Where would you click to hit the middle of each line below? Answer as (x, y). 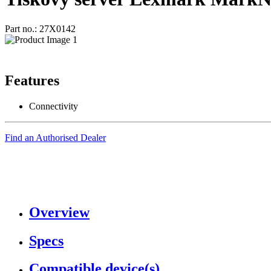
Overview (59, 212)
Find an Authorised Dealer (55, 137)
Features (32, 80)
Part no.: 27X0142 (40, 28)
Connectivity (54, 106)
